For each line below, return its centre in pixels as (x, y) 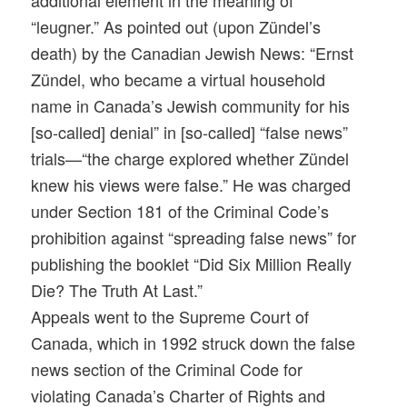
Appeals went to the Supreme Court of (170, 317)
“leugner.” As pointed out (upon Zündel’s (176, 27)
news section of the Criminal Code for (167, 369)
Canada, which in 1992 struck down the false (194, 343)
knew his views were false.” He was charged (191, 185)
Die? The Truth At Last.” (117, 290)
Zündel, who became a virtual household (179, 79)
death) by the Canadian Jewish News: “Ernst (193, 53)
